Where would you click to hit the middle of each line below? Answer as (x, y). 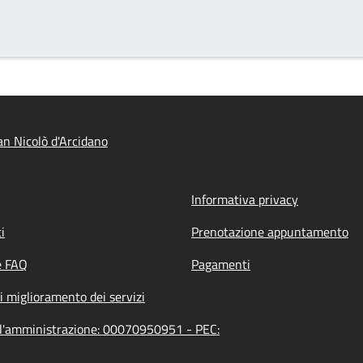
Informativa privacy (245, 199)
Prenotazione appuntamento (270, 232)
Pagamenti (221, 264)
